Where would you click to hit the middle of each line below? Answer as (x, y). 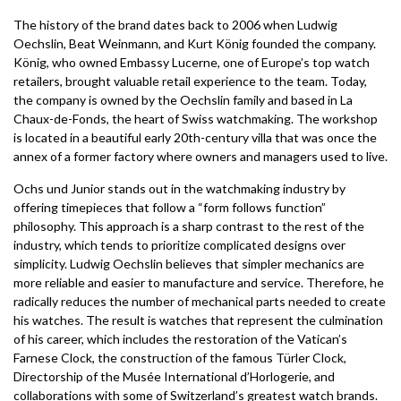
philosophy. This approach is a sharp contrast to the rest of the (189, 226)
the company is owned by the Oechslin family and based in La (183, 100)
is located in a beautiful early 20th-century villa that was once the (195, 138)
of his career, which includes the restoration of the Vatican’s (180, 339)
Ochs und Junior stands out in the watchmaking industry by (179, 189)
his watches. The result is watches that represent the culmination (198, 320)
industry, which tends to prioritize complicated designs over (179, 245)
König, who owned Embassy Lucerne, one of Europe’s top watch (192, 63)
